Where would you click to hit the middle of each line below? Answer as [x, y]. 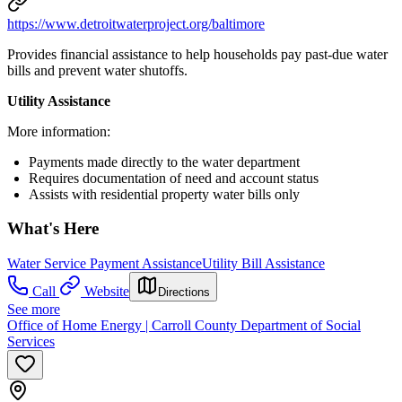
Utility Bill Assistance [263, 264]
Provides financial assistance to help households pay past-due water [197, 54]
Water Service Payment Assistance [105, 264]
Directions [184, 293]
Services [31, 342]
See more [34, 310]
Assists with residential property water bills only [164, 194]
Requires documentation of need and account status [174, 178]
